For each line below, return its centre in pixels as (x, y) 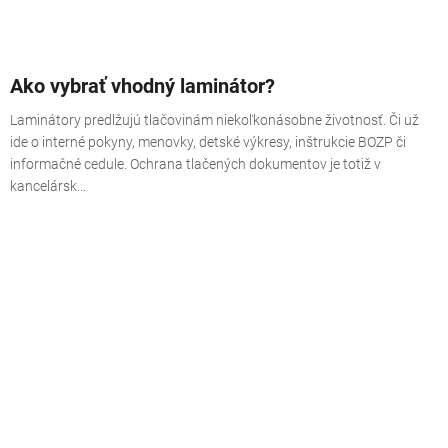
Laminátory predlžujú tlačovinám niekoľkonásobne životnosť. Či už (214, 119)
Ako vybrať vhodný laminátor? (142, 85)
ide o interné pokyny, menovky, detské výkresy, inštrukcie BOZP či (208, 141)
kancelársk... (48, 185)
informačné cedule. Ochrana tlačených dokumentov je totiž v (195, 163)
